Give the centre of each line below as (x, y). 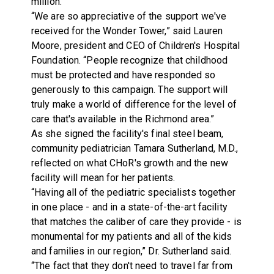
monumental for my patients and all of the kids (131, 237)
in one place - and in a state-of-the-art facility (129, 207)
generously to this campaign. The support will (129, 90)
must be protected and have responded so (123, 75)
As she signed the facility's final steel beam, (127, 134)
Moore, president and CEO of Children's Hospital (135, 46)
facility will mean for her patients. (103, 178)
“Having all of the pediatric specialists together (133, 193)
